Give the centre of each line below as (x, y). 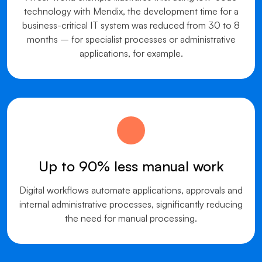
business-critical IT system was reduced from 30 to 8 (131, 25)
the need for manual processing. (131, 218)
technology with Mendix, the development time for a (131, 11)
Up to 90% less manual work (131, 166)
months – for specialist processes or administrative (131, 39)
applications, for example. (131, 53)
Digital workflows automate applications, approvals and (131, 190)
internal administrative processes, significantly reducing (131, 204)
